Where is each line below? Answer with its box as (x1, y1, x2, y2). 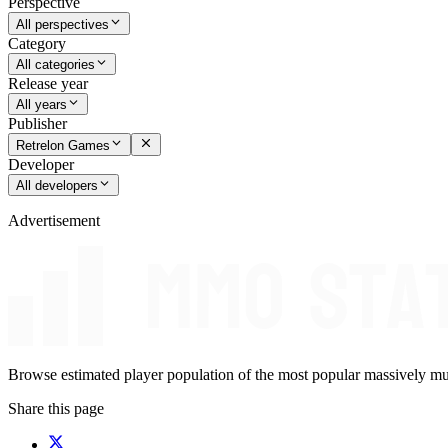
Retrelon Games (16, 137, 110, 153)
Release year (8, 75, 88, 93)
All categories (16, 57, 95, 73)
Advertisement (8, 212, 100, 230)
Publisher (8, 115, 67, 133)
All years (16, 97, 67, 113)
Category (8, 34, 66, 52)
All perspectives (16, 16, 109, 32)
